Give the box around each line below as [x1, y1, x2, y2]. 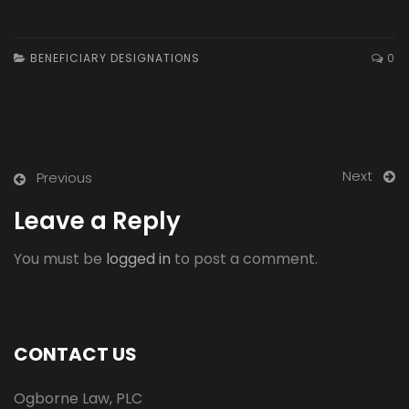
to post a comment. [171, 248, 318, 270]
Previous [37, 168, 92, 188]
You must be [14, 248, 106, 270]
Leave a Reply [14, 204, 181, 238]
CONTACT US [14, 341, 137, 368]
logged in [106, 248, 171, 270]
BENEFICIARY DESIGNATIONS [30, 50, 200, 67]
